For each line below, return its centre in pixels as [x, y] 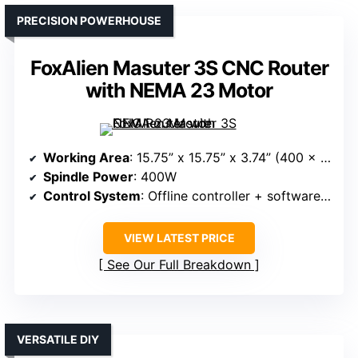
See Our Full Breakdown [179, 265]
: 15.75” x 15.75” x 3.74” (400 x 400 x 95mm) [225, 158]
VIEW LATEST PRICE [179, 238]
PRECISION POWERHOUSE [89, 21]
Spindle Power [88, 177]
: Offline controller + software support [231, 196]
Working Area [86, 158]
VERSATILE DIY [58, 340]
